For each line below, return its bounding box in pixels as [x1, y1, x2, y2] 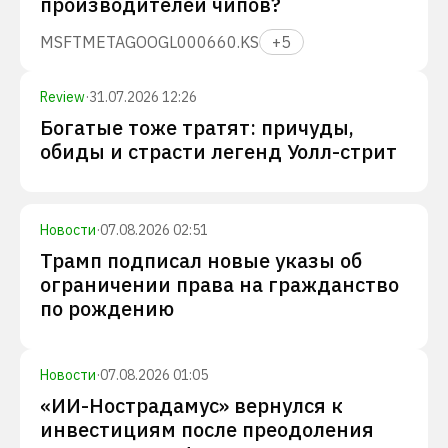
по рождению [40, 295, 174, 322]
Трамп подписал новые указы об [40, 247, 362, 274]
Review [40, 88, 85, 106]
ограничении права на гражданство [40, 271, 399, 298]
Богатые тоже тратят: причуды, [40, 114, 354, 141]
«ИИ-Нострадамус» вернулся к [40, 392, 343, 419]
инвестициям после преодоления [40, 416, 374, 443]
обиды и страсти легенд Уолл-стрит [40, 138, 397, 165]
